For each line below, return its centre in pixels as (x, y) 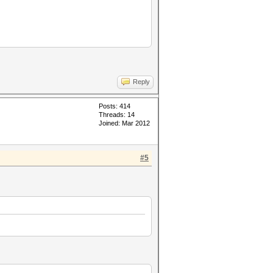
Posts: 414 (115, 106)
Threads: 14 (117, 115)
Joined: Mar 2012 (124, 123)
